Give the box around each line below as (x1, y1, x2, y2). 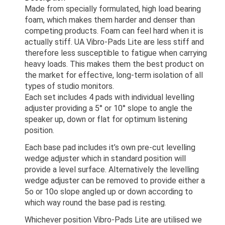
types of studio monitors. (25, 81, 114, 91)
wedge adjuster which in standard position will (25, 154, 186, 164)
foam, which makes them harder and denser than (25, 15, 195, 25)
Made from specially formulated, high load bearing (25, 4, 201, 14)
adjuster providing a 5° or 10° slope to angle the (25, 103, 192, 114)
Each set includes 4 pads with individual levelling (25, 92, 194, 102)
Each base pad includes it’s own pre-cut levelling (25, 143, 195, 153)
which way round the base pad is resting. (25, 198, 166, 208)
